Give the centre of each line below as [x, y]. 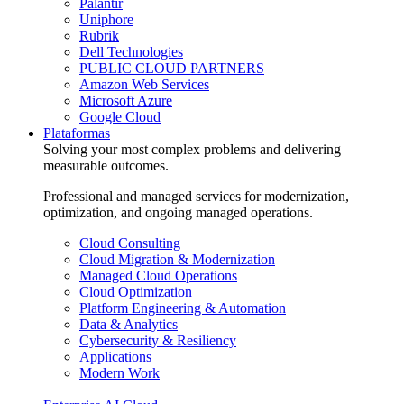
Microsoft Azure [126, 101]
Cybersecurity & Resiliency [158, 341]
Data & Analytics [129, 325]
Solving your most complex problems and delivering [192, 150]
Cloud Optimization [136, 292]
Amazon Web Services [144, 85]
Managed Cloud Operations [158, 276]
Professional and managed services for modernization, [196, 197]
